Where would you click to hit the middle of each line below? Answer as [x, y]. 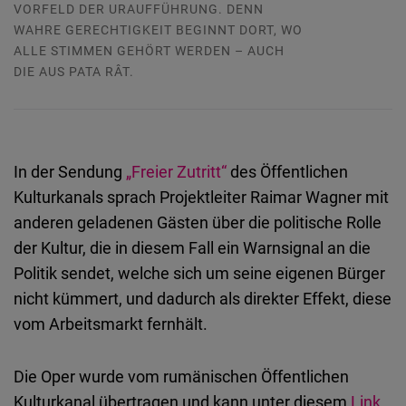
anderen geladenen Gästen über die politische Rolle [198, 222]
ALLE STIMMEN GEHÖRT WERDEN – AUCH [149, 51]
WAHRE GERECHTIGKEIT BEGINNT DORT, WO [158, 30]
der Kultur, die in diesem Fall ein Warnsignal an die [192, 248]
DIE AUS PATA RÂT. [74, 72]
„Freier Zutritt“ [176, 172]
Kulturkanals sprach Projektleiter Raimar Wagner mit [201, 197]
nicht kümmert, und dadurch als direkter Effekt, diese [203, 299]
